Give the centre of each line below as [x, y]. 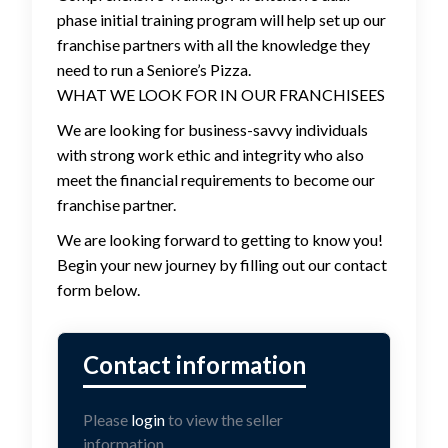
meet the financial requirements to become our [216, 180]
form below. [98, 290]
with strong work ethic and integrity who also [210, 155]
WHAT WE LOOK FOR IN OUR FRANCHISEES [221, 95]
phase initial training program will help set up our [221, 20]
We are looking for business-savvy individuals [212, 130]
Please [107, 420]
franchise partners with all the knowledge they [213, 45]
